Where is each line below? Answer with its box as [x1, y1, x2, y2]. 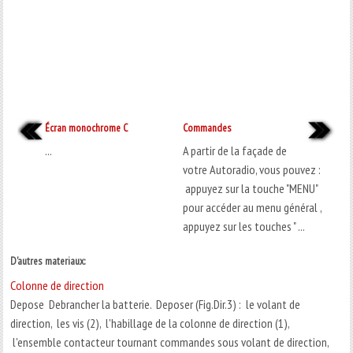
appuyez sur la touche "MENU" [183, 180, 318, 196]
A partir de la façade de [183, 142, 288, 158]
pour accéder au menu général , [183, 199, 327, 215]
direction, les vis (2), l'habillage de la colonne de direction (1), [10, 314, 290, 331]
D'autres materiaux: [10, 253, 87, 268]
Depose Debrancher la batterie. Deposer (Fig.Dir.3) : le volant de [10, 295, 301, 312]
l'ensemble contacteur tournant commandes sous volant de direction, [10, 333, 329, 350]
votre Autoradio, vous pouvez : [183, 161, 324, 177]
